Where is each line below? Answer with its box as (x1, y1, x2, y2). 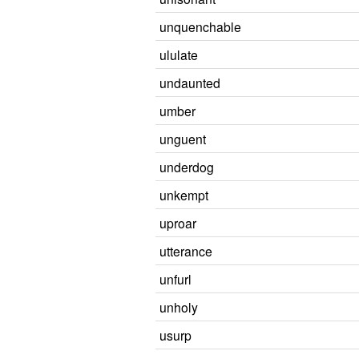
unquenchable (159, 18, 241, 35)
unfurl (159, 270, 192, 288)
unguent (159, 130, 206, 147)
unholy (159, 298, 198, 316)
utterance (159, 242, 212, 260)
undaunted (159, 74, 220, 91)
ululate (159, 46, 198, 63)
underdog (159, 158, 214, 175)
